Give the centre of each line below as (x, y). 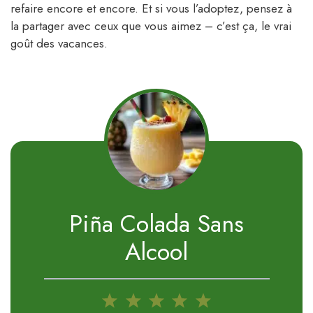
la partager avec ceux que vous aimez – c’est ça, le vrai (151, 26)
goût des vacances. (59, 43)
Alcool (156, 252)
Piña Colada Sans (156, 224)
